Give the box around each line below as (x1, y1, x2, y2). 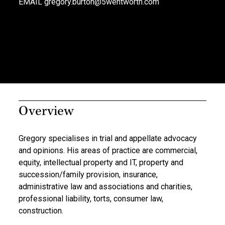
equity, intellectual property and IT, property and (19, 158, 183, 168)
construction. (19, 206, 63, 216)
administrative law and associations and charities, (19, 182, 192, 192)
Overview (19, 105, 74, 120)
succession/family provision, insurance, (19, 170, 158, 180)
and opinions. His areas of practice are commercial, (19, 146, 197, 156)
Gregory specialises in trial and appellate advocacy (19, 134, 197, 144)
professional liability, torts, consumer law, (19, 194, 163, 204)
